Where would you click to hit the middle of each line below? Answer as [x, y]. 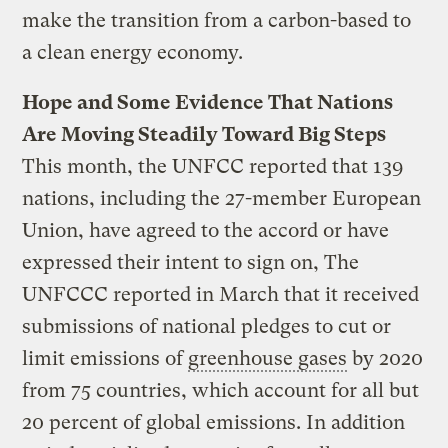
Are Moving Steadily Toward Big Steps [204, 134]
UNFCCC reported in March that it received [221, 294]
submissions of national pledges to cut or [207, 326]
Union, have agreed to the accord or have [206, 230]
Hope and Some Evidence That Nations [208, 102]
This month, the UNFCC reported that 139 [213, 166]
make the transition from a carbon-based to [217, 20]
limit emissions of [105, 358]
